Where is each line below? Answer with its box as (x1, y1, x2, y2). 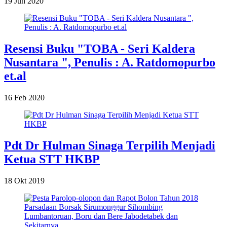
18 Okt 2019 (4, 176, 45, 185)
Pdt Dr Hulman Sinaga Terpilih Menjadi (4, 138, 215, 152)
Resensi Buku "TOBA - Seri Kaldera (4, 42, 195, 55)
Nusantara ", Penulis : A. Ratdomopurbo (4, 55, 215, 69)
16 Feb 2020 (4, 93, 45, 102)
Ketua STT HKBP (4, 152, 100, 166)
